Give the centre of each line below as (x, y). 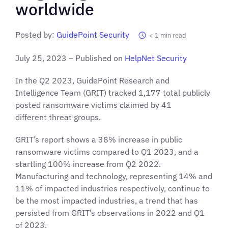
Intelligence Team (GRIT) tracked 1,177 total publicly (113, 93)
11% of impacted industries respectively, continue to (112, 188)
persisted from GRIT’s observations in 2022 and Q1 (110, 213)
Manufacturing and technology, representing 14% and (114, 176)
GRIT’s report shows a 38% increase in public (99, 139)
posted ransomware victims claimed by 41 (93, 105)
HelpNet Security (156, 58)
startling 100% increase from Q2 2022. (88, 164)
